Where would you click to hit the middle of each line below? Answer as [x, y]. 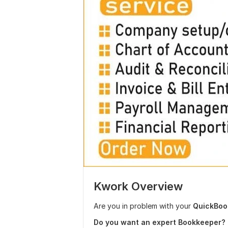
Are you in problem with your [143, 206]
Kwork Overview [138, 186]
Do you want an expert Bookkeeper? [160, 222]
